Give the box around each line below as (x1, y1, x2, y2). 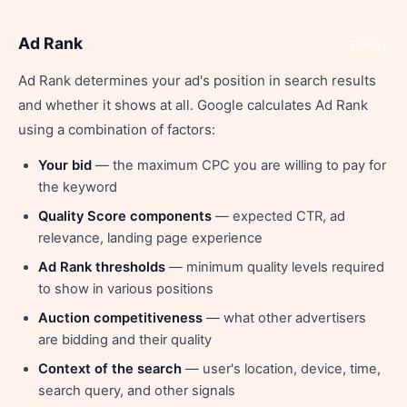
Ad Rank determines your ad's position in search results (18, 72, 376, 89)
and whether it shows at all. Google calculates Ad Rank (18, 96, 368, 114)
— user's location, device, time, (182, 361, 381, 377)
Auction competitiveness (38, 310, 203, 326)
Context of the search (38, 361, 182, 377)
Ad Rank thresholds (38, 259, 165, 275)
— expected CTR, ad (212, 208, 345, 224)
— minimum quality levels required (165, 259, 384, 275)
